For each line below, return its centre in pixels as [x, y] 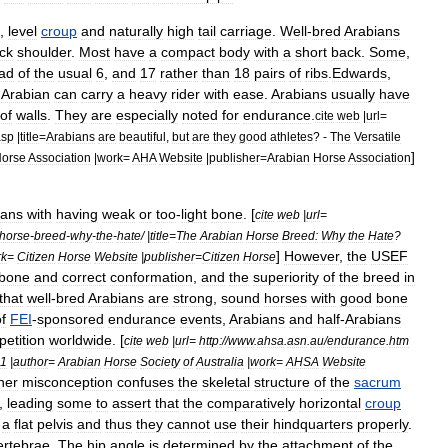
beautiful [142, 136]
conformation [151, 276]
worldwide [80, 339]
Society [160, 361]
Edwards [359, 72]
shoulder [44, 51]
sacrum [377, 381]
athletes [291, 136]
